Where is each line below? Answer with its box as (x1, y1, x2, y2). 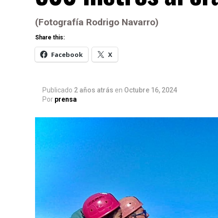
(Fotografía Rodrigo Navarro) (35, 17, 159, 28)
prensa (54, 95, 77, 104)
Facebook (51, 50, 83, 59)
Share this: (35, 34, 65, 41)
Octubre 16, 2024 (124, 86, 177, 94)
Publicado (42, 86, 73, 94)
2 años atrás (74, 86, 113, 94)
